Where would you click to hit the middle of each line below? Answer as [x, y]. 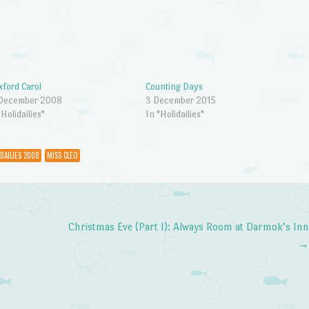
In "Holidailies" [175, 114]
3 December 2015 [180, 101]
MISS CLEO [62, 155]
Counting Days [174, 87]
